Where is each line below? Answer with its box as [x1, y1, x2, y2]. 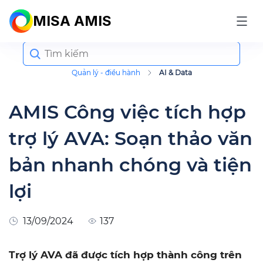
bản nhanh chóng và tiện [9, 153, 252, 176]
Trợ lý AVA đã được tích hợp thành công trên [9, 249, 242, 261]
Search [23, 41, 51, 51]
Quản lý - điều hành [71, 68, 140, 77]
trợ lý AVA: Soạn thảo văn [9, 127, 252, 150]
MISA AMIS [33, 12, 112, 29]
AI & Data [159, 68, 192, 77]
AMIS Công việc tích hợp [9, 100, 246, 123]
